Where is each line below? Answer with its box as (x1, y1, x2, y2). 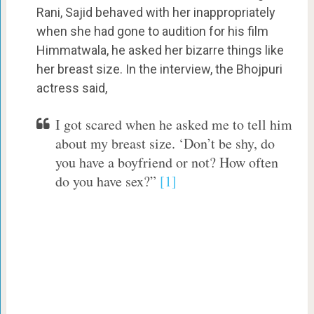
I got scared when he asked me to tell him (55, 115, 292, 135)
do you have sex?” (55, 172, 160, 191)
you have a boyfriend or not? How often (55, 153, 278, 172)
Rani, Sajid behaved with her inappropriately (36, 5, 275, 20)
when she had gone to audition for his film (36, 24, 268, 39)
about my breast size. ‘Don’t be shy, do (55, 134, 275, 153)
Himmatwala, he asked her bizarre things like (36, 43, 284, 58)
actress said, (36, 81, 107, 96)
